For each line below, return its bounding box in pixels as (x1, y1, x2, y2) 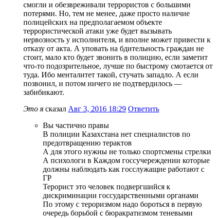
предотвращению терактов (43, 138, 132, 147)
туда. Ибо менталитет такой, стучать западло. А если (23, 70, 199, 79)
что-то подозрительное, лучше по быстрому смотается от (23, 61, 213, 70)
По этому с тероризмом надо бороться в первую (43, 200, 202, 208)
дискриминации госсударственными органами (43, 191, 199, 200)
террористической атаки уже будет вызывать (23, 26, 172, 35)
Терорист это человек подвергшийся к (43, 182, 170, 191)
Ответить (128, 104, 159, 113)
